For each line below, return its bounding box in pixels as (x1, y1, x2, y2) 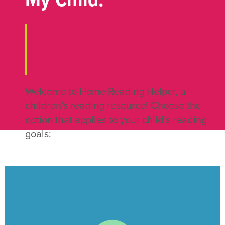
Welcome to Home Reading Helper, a (25, 86, 186, 98)
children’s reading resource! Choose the (25, 100, 201, 113)
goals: (25, 128, 51, 141)
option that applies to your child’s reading (25, 114, 207, 127)
